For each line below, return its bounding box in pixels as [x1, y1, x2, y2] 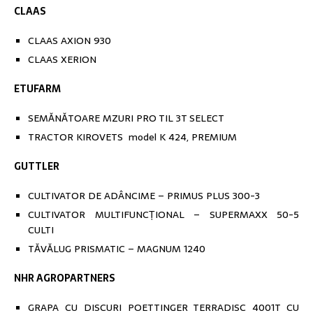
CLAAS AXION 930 [28, 33, 111, 49]
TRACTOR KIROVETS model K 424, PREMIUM [28, 129, 237, 145]
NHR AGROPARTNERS [14, 270, 115, 286]
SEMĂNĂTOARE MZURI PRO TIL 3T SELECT [28, 110, 224, 126]
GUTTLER [14, 159, 59, 175]
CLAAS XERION [28, 52, 96, 68]
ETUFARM [14, 81, 61, 97]
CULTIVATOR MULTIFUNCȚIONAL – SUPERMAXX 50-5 [28, 207, 299, 223]
